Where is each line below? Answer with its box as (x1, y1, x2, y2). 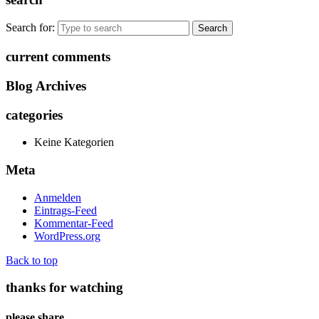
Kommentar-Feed (34, 216, 113, 229)
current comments (6, 49, 110, 65)
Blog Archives (6, 78, 86, 93)
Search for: (6, 21, 55, 34)
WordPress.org (34, 229, 100, 242)
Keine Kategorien (34, 136, 114, 149)
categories (6, 107, 63, 122)
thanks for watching (6, 280, 123, 296)
